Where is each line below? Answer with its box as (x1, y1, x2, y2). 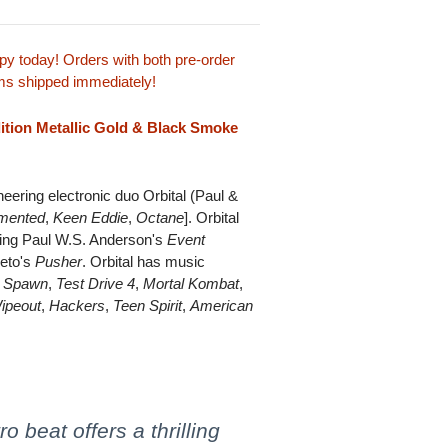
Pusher (35, 252, 83, 270)
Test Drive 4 (56, 274, 136, 292)
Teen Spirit (113, 296, 183, 314)
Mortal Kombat (143, 274, 240, 292)
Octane (136, 208, 185, 226)
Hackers (49, 296, 106, 314)
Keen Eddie (53, 208, 129, 226)
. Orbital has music (82, 252, 206, 270)
